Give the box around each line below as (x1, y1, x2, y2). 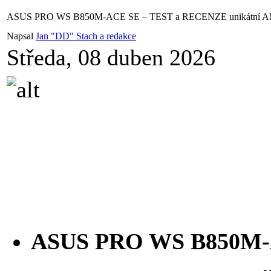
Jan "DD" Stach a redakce (36, 31, 136, 41)
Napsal (7, 31, 36, 41)
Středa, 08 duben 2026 (7, 45, 215, 70)
